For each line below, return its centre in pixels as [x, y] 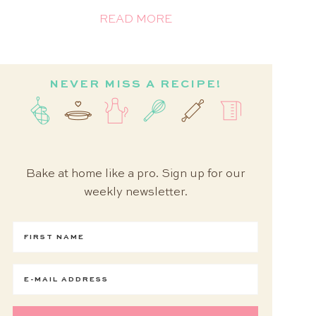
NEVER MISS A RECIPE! [135, 85]
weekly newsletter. [135, 193]
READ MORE [135, 20]
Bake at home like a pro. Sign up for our [135, 175]
